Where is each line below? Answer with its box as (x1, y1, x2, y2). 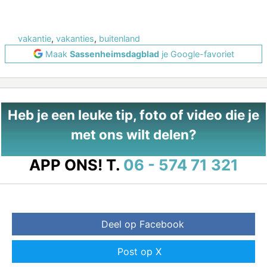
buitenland (99, 33, 140, 44)
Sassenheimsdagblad (69, 48, 159, 59)
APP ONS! (29, 155, 103, 174)
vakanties (56, 33, 94, 44)
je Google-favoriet (159, 48, 234, 59)
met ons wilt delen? (70, 126, 197, 142)
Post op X (117, 245, 162, 257)
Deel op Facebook (101, 218, 184, 230)
